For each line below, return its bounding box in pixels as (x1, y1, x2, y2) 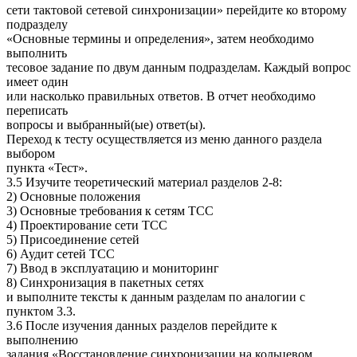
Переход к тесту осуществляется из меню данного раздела (6, 132, 322, 147)
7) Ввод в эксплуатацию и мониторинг (6, 261, 219, 276)
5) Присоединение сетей (6, 233, 139, 247)
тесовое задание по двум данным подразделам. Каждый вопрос (6, 61, 351, 75)
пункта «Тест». (6, 161, 88, 175)
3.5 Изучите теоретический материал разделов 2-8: (6, 175, 282, 190)
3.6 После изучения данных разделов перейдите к (6, 319, 277, 333)
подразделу (6, 18, 68, 32)
